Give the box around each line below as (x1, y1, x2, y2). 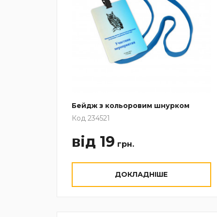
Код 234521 (72, 113, 110, 123)
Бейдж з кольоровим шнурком (72, 101, 189, 110)
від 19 (72, 132, 115, 151)
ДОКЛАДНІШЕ (115, 170, 168, 179)
